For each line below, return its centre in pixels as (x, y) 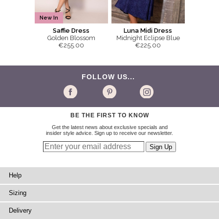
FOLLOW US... (109, 77)
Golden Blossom (71, 38)
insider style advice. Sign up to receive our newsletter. (109, 133)
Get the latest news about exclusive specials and (109, 127)
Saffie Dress (71, 31)
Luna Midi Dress (148, 31)
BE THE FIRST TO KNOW (109, 116)
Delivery (20, 211)
